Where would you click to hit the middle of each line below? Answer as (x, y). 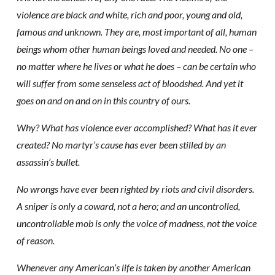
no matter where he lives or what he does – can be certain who (136, 66)
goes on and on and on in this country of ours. (103, 100)
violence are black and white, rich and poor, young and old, (129, 14)
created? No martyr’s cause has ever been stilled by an (121, 145)
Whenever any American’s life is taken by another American (133, 267)
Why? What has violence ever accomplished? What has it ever (137, 127)
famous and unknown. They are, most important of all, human (136, 32)
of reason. (35, 240)
